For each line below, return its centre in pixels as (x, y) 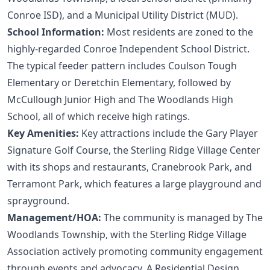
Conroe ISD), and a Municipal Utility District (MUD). (123, 15)
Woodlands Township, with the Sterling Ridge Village (127, 234)
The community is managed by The (182, 217)
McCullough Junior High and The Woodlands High (120, 99)
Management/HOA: (54, 217)
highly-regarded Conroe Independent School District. (128, 49)
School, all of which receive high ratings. (99, 116)
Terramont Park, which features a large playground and (134, 184)
